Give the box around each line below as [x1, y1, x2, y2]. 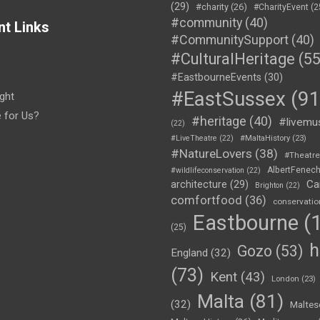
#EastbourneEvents [171, 71, 261, 84]
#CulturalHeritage [171, 49, 295, 68]
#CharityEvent [254, 1, 309, 12]
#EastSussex [171, 86, 286, 111]
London [271, 274, 299, 284]
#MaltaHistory [240, 133, 290, 143]
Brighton [255, 180, 284, 190]
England [171, 246, 208, 259]
